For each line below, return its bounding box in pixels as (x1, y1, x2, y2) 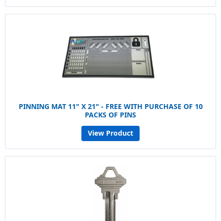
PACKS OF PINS (85, 110, 136, 119)
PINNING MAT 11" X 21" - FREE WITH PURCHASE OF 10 (18, 101, 203, 111)
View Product (88, 128, 133, 138)
